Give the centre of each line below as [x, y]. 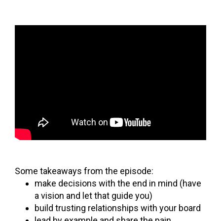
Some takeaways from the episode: [84, 171]
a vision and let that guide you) [93, 195]
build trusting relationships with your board [118, 208]
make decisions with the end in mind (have [118, 183]
